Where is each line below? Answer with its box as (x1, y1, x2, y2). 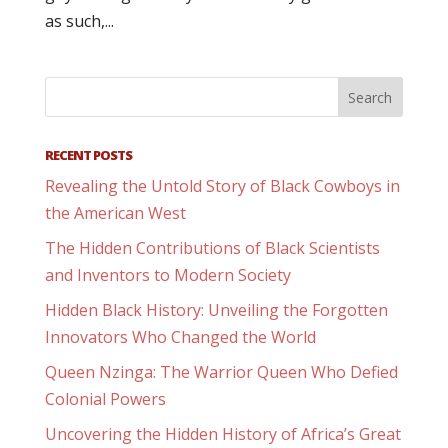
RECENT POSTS (44, 146, 132, 164)
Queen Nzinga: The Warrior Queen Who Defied (44, 361, 398, 383)
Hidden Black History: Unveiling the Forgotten (44, 299, 388, 321)
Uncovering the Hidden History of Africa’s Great (44, 423, 401, 445)
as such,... (44, 10, 114, 32)
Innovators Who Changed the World (44, 326, 316, 348)
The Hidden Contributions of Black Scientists (44, 237, 380, 259)
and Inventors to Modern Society (44, 264, 291, 286)
